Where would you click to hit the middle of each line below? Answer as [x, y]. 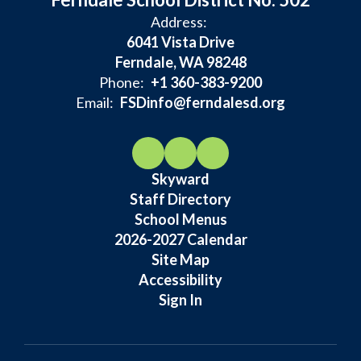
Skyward [180, 179]
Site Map [180, 259]
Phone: [122, 82]
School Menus [180, 219]
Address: [178, 22]
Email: [95, 102]
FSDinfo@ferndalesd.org [203, 102]
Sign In [180, 300]
